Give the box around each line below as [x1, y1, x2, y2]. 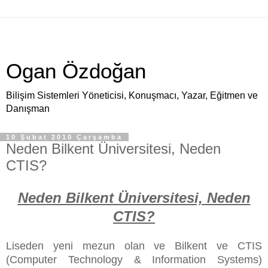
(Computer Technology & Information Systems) [6, 253, 262, 266]
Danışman [6, 103, 50, 114]
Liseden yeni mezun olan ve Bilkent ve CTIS [6, 239, 262, 252]
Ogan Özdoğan [6, 60, 146, 83]
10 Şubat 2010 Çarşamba [6, 133, 123, 141]
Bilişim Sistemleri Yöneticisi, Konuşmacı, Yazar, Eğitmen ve [6, 90, 258, 100]
